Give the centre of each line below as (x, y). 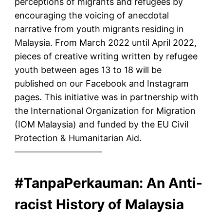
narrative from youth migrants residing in (100, 29)
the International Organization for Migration (105, 111)
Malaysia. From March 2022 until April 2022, (106, 43)
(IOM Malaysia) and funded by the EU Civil (102, 125)
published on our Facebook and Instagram (102, 84)
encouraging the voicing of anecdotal (92, 16)
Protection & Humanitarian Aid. (78, 138)
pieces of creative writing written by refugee (106, 56)
